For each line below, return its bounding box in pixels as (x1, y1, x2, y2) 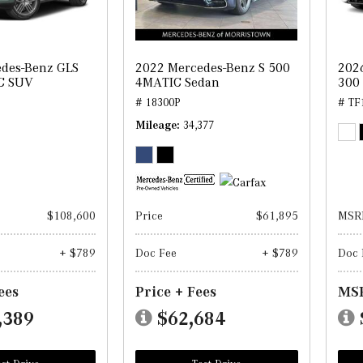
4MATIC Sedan (135, 74, 220, 90)
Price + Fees (135, 283, 217, 300)
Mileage (135, 118, 177, 131)
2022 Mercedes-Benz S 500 (135, 59, 291, 75)
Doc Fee (135, 246, 177, 259)
